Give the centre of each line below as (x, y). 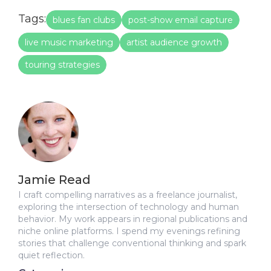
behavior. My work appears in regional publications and (133, 219)
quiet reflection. (51, 255)
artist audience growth (174, 42)
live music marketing (69, 42)
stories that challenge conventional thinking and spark (132, 243)
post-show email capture (181, 20)
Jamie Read (54, 179)
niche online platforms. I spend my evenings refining (129, 231)
